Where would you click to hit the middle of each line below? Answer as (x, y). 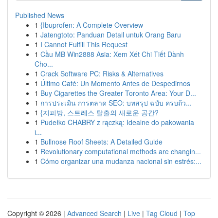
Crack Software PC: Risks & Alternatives (102, 73)
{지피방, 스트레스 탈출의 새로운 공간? (100, 112)
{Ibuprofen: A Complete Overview (92, 25)
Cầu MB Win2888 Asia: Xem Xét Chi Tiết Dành (112, 54)
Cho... (44, 64)
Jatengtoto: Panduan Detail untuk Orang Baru (111, 35)
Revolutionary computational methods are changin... (121, 151)
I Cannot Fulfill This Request (84, 44)
